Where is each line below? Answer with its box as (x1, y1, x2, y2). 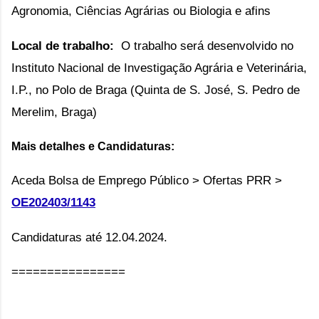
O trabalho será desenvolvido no (121, 38, 293, 53)
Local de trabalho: (11, 38, 114, 53)
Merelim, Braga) (11, 104, 97, 119)
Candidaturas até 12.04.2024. (11, 229, 167, 244)
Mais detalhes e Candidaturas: (11, 140, 174, 152)
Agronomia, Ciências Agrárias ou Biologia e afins (11, 4, 271, 19)
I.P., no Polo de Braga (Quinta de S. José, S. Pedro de (11, 82, 300, 97)
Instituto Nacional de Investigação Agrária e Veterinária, (11, 60, 307, 75)
